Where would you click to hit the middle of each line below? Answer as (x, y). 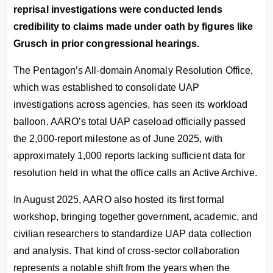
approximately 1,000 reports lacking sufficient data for (129, 156)
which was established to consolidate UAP (107, 87)
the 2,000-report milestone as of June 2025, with (118, 139)
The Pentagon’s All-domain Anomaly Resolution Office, (133, 70)
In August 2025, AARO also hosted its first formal (119, 200)
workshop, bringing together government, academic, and (136, 217)
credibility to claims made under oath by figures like (133, 27)
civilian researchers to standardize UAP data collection (133, 234)
